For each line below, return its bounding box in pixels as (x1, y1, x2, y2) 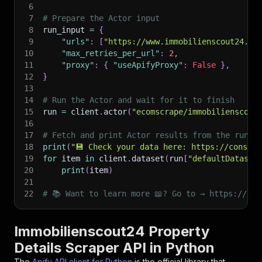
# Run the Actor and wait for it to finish (43, 95, 235, 105)
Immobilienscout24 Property (14, 223, 209, 240)
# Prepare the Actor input (43, 13, 160, 23)
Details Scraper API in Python (14, 239, 215, 256)
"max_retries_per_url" (61, 49, 160, 58)
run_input (43, 25, 89, 35)
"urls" (61, 37, 89, 46)
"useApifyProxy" (113, 60, 183, 70)
